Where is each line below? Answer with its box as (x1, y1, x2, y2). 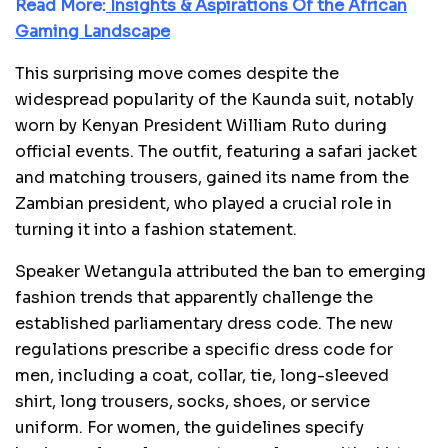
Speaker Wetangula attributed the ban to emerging (15, 260, 426, 282)
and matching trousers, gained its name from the (15, 166, 409, 188)
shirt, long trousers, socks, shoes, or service (15, 390, 370, 412)
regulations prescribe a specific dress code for (15, 338, 393, 360)
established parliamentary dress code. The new (15, 312, 393, 334)
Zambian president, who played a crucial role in (15, 192, 392, 214)
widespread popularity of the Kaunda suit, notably (15, 88, 414, 110)
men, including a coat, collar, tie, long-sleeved (15, 364, 389, 386)
